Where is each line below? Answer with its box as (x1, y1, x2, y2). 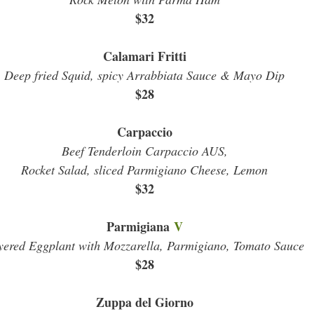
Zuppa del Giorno (95, 293, 193, 311)
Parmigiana (106, 217, 170, 235)
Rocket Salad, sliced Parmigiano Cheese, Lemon (21, 161, 268, 178)
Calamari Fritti (102, 47, 186, 65)
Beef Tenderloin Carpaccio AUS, (61, 142, 228, 159)
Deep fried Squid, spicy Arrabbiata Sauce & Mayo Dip (4, 67, 285, 83)
